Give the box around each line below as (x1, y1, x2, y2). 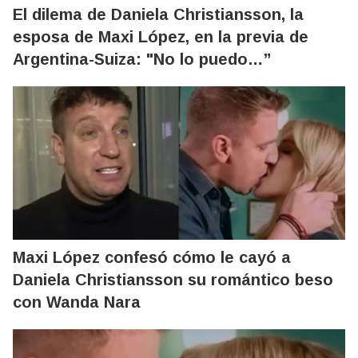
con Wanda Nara (13, 293, 141, 311)
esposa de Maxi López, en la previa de (13, 28, 308, 46)
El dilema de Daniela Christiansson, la (13, 6, 304, 23)
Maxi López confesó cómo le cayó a (13, 249, 291, 266)
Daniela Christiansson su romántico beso (13, 271, 333, 288)
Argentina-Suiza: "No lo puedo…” (13, 50, 271, 68)
